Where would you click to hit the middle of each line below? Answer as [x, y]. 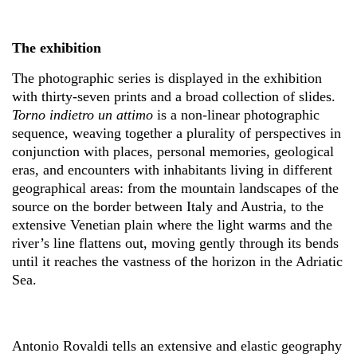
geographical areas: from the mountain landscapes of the [175, 188]
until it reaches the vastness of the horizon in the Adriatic [177, 261]
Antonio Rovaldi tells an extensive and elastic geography [177, 346]
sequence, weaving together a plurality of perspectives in [177, 133]
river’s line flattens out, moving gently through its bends [175, 243]
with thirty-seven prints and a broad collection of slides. [174, 96]
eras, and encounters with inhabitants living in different [172, 170]
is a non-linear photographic [236, 115]
